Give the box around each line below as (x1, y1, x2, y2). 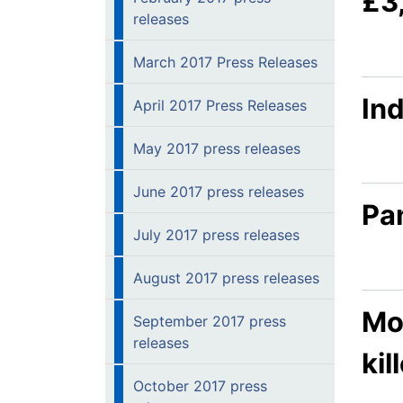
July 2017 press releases (133, 226, 300, 244)
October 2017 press (133, 377, 267, 395)
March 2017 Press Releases (133, 53, 318, 71)
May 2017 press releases (133, 139, 300, 157)
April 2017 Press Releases (133, 96, 307, 114)
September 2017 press (133, 312, 286, 330)
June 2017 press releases (133, 183, 304, 201)
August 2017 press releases (133, 269, 319, 287)
